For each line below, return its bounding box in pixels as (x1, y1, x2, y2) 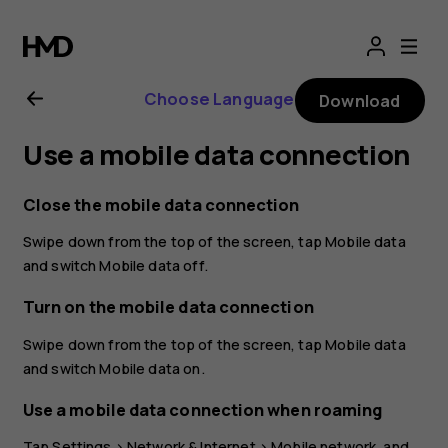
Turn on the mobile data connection (22, 296, 314, 319)
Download (319, 89, 401, 112)
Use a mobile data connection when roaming (22, 398, 383, 421)
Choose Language (143, 87, 295, 110)
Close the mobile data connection (22, 193, 300, 216)
